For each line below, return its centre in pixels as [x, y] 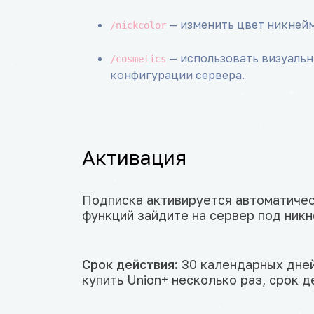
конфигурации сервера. [177, 75]
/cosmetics [138, 59]
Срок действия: [130, 265]
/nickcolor [138, 26]
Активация [134, 158]
